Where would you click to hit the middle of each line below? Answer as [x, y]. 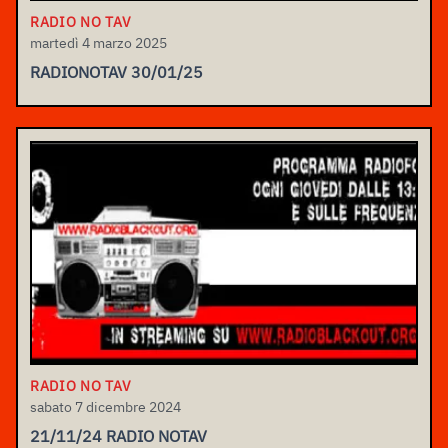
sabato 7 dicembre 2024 [105, 406]
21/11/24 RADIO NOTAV [118, 435]
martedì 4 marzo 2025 [98, 43]
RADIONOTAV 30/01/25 [116, 72]
